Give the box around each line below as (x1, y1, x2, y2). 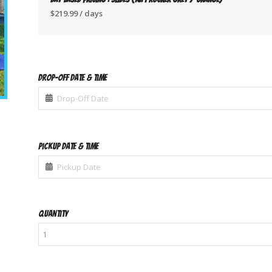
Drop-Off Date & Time (38, 73, 107, 83)
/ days (77, 8, 103, 19)
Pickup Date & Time (38, 141, 98, 152)
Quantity (38, 209, 68, 219)
